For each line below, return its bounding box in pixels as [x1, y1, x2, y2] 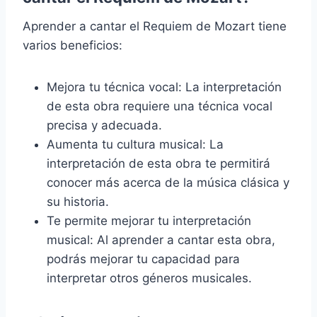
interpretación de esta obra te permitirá [47, 156, 270, 171]
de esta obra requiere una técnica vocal [47, 99, 272, 114]
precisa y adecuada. [47, 118, 162, 133]
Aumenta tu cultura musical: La [47, 137, 224, 152]
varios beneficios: [23, 38, 122, 53]
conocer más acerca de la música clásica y [47, 175, 289, 190]
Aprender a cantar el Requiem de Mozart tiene [23, 19, 287, 34]
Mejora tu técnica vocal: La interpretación [47, 80, 282, 95]
